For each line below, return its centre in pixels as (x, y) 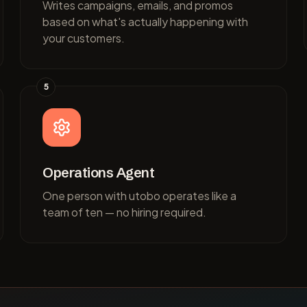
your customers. (84, 38)
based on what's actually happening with (146, 22)
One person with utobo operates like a (140, 196)
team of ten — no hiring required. (125, 212)
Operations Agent (99, 172)
